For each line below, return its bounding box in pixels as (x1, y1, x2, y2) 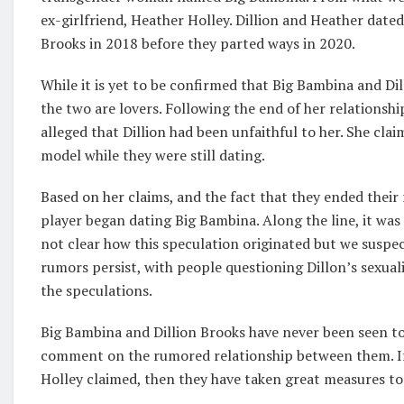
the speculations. (41, 280, 152, 301)
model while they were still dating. (41, 145, 265, 166)
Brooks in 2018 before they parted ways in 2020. (41, 33, 355, 54)
